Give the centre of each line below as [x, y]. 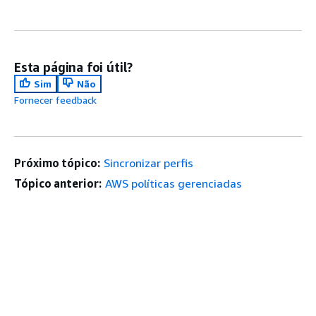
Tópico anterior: [58, 183]
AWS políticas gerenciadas [173, 183]
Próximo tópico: [57, 163]
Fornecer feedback [55, 100]
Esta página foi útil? [74, 67]
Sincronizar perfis [148, 163]
